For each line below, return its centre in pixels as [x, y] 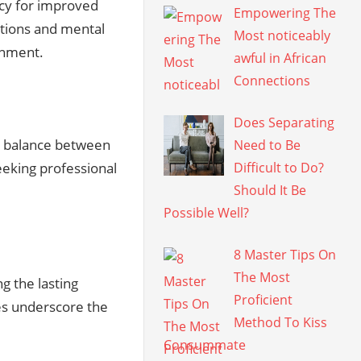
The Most [262, 278]
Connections [272, 81]
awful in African [280, 58]
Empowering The [285, 13]
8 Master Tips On [285, 255]
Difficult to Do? [279, 168]
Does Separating [284, 123]
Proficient [263, 300]
